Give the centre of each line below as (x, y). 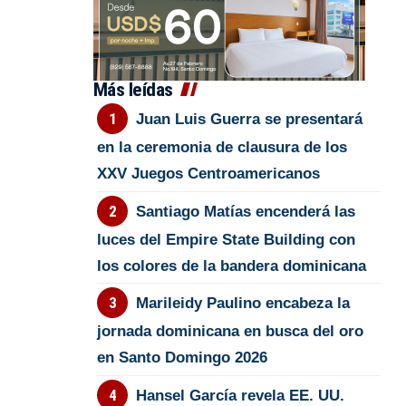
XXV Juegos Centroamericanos (209, 174)
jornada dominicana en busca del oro (231, 332)
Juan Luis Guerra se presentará (249, 120)
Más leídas (133, 90)
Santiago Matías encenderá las (245, 211)
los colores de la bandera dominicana (232, 266)
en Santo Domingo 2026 (183, 358)
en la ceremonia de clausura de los (222, 148)
